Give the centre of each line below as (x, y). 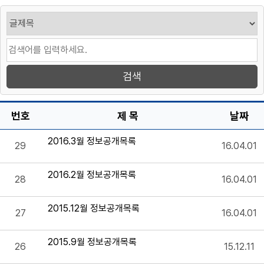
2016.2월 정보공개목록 (92, 174)
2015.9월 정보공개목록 (92, 242)
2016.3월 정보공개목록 (92, 141)
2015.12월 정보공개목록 (94, 208)
